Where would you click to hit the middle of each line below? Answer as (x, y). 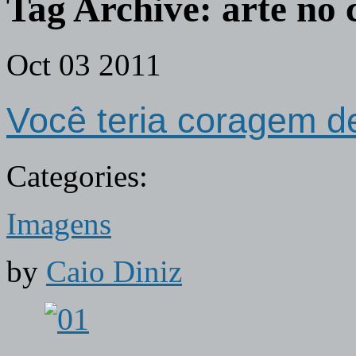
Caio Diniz (114, 272)
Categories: (77, 177)
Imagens (59, 224)
